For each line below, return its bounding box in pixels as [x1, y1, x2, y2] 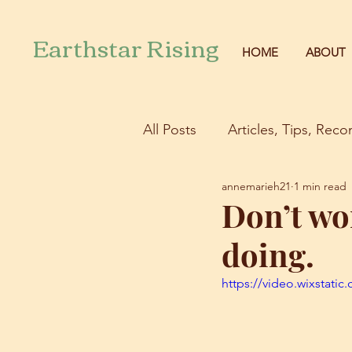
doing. [222, 233, 314, 276]
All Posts [143, 120, 196, 138]
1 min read [294, 178, 346, 193]
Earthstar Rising [32, 25, 219, 68]
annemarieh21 [222, 178, 291, 193]
